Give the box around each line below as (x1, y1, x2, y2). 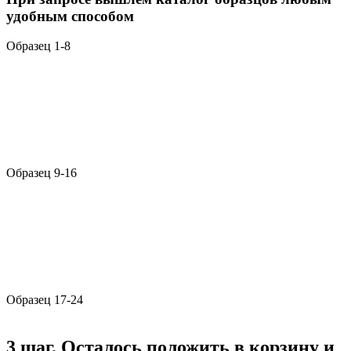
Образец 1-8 (6, 39, 71, 53)
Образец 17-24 (6, 293, 83, 307)
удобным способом (6, 7, 134, 24)
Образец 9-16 (6, 166, 77, 180)
